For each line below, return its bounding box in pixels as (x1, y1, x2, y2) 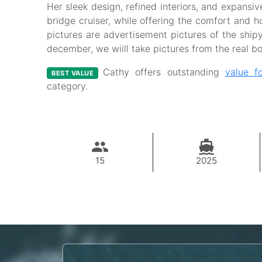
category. (47, 80, 88, 92)
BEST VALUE (51, 68, 94, 77)
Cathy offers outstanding (103, 66, 225, 78)
